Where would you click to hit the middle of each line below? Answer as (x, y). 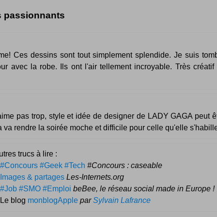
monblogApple (53, 200)
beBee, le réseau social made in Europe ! (144, 188)
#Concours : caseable (125, 165)
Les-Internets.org (95, 177)
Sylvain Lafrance (122, 200)
